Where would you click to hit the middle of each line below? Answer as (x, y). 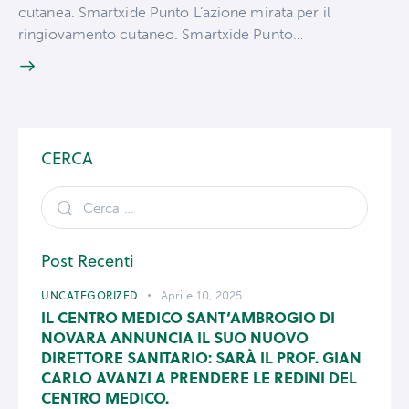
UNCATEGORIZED (90, 296)
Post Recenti (88, 261)
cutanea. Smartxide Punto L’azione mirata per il (174, 12)
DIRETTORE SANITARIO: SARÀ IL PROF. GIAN (201, 357)
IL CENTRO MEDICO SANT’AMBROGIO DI (188, 317)
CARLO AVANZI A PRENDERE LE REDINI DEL (199, 378)
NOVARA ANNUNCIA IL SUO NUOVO (175, 337)
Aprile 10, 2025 (202, 296)
